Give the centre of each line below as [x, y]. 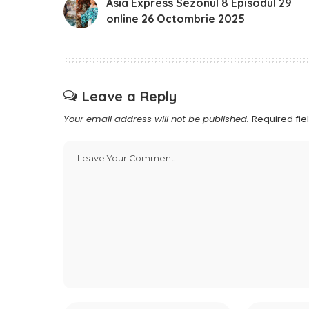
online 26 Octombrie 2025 [176, 19]
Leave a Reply [129, 97]
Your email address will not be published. [156, 119]
